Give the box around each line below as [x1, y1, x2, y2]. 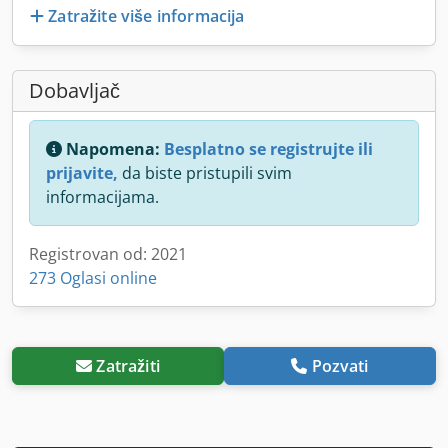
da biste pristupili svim [118, 161, 292, 184]
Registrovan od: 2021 [29, 242, 187, 265]
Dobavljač [29, 76, 120, 104]
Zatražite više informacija [48, 4, 245, 27]
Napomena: [62, 137, 164, 160]
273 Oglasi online [29, 266, 157, 289]
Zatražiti [96, 354, 160, 377]
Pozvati [311, 354, 369, 377]
